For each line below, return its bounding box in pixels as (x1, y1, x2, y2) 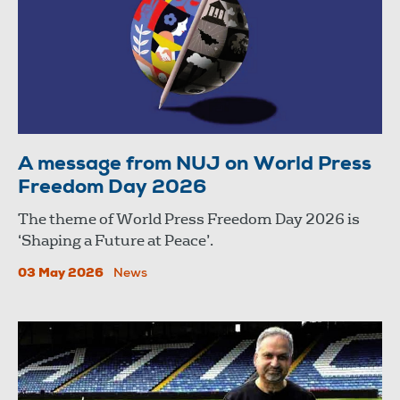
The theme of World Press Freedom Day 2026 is (18, 210, 360, 229)
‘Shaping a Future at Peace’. (18, 231, 213, 251)
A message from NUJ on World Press (18, 155, 371, 176)
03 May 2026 (18, 268, 104, 281)
